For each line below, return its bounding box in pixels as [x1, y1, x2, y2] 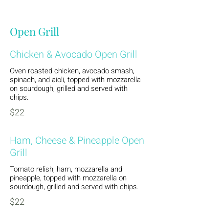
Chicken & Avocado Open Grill [10, 47, 137, 62]
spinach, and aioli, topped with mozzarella [10, 74, 141, 85]
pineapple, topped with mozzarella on [10, 173, 127, 183]
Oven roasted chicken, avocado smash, [10, 66, 134, 76]
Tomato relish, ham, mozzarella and [10, 164, 122, 175]
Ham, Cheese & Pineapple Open [10, 133, 144, 148]
